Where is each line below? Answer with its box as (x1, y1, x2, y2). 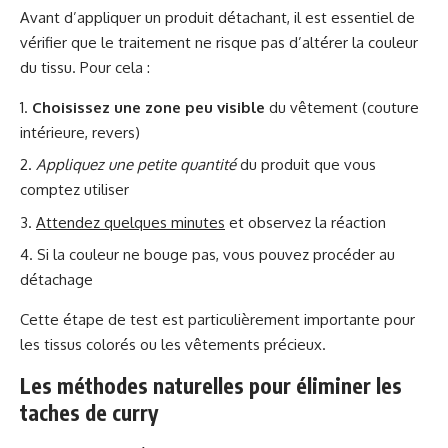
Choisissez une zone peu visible (32, 97, 265, 117)
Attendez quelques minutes (36, 212, 225, 232)
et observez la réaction (225, 212, 386, 232)
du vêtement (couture (265, 97, 419, 117)
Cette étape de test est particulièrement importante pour (20, 310, 415, 329)
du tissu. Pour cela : (20, 57, 150, 77)
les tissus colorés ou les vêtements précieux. (20, 335, 326, 354)
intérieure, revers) (20, 122, 140, 142)
